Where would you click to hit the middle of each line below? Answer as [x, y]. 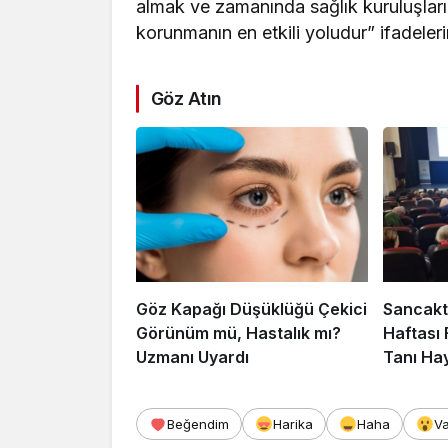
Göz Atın [186, 99]
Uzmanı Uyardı [192, 357]
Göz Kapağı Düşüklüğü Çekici [251, 309]
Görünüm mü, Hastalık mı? [238, 333]
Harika [293, 424]
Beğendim [198, 424]
